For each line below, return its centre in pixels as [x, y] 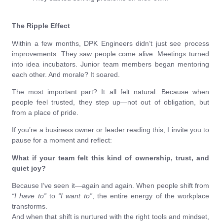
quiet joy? [29, 168]
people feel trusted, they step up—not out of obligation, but [110, 102]
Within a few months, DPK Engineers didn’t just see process [110, 43]
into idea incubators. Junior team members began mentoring [110, 64]
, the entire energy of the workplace [150, 196]
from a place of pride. [45, 113]
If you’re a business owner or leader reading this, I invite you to [110, 130]
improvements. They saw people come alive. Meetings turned [110, 54]
